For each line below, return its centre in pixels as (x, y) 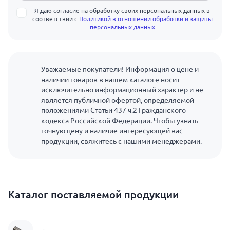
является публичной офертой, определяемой (118, 100)
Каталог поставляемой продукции (93, 194)
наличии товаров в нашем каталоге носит (110, 80)
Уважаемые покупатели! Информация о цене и (120, 69)
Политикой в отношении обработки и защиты (146, 19)
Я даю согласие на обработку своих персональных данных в (122, 11)
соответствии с (55, 19)
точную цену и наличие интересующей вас (112, 131)
